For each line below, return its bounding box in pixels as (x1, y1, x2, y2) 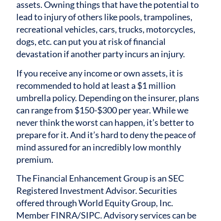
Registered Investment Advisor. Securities (16, 185, 178, 196)
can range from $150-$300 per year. (16, 104, 151, 115)
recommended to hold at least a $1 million (16, 79, 176, 91)
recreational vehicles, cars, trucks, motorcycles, (16, 24, 196, 35)
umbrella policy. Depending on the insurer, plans (16, 92, 200, 103)
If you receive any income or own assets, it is (16, 67, 184, 78)
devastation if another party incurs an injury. (16, 48, 185, 60)
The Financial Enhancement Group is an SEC (16, 173, 184, 184)
